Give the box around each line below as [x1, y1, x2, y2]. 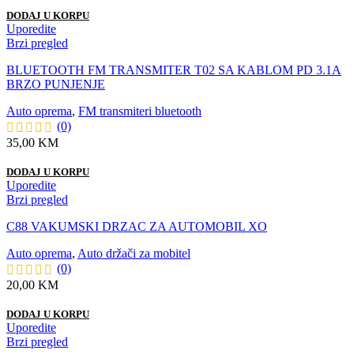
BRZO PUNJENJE [6, 77, 105, 92]
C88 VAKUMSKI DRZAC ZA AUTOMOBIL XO [6, 220, 267, 234]
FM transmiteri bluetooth [78, 104, 201, 119]
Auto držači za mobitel [77, 247, 190, 261]
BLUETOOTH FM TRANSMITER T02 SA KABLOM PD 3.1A [6, 63, 341, 77]
